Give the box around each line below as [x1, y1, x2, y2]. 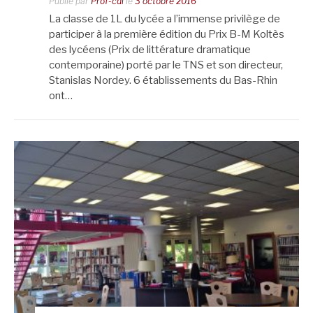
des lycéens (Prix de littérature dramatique [49, 43, 251, 57]
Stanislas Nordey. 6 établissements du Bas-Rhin [49, 74, 277, 87]
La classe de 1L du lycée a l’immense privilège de [49, 13, 280, 26]
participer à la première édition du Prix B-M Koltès [49, 28, 284, 41]
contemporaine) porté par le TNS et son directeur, [49, 59, 283, 72]
